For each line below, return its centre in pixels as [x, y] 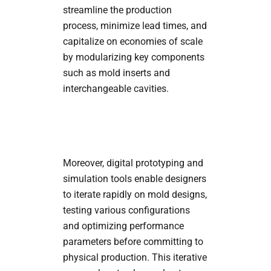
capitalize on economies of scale [132, 41]
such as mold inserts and [116, 73]
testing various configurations [126, 210]
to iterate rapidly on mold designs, [135, 194]
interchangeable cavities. [116, 88]
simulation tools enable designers [134, 178]
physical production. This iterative [135, 257]
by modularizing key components [133, 57]
